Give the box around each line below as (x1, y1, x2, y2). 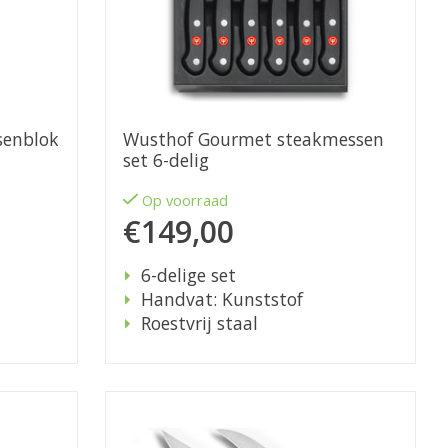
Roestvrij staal (140, 311, 258, 336)
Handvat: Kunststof (140, 287, 303, 312)
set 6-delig (122, 148, 209, 173)
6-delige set (140, 263, 236, 288)
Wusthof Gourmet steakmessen (122, 127, 384, 152)
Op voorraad (142, 190, 229, 211)
